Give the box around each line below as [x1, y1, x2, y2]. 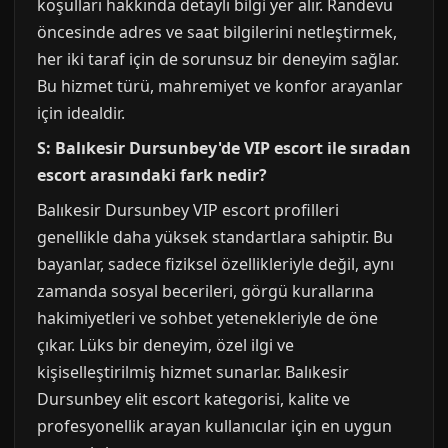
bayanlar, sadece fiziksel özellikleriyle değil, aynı [37, 253, 394, 275]
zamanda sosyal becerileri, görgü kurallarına [37, 280, 374, 302]
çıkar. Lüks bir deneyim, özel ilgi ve [37, 334, 294, 356]
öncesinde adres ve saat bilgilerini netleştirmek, [37, 21, 397, 43]
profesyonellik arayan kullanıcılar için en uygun [37, 415, 392, 437]
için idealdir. [37, 102, 125, 124]
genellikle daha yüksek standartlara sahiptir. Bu [37, 226, 393, 248]
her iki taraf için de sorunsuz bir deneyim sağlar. [37, 48, 399, 70]
